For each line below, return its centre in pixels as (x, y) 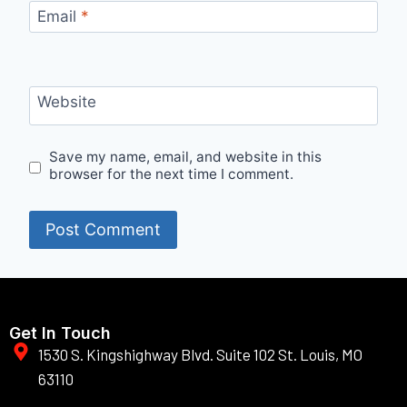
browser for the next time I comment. (172, 174)
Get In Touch (60, 333)
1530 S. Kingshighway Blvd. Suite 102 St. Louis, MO (200, 355)
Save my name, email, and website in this (186, 157)
